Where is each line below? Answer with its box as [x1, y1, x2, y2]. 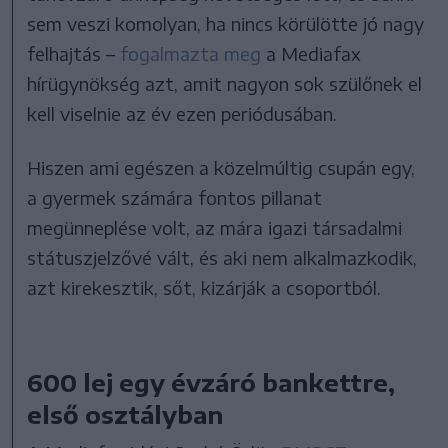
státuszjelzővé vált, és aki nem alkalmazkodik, [27, 245, 418, 269]
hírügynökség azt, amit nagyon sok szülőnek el [27, 71, 423, 95]
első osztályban [27, 398, 224, 429]
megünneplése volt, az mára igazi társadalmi [27, 215, 403, 239]
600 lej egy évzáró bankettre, [27, 366, 396, 397]
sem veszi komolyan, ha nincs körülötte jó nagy [27, 11, 425, 35]
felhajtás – [27, 41, 121, 65]
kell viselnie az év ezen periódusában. [27, 101, 338, 125]
